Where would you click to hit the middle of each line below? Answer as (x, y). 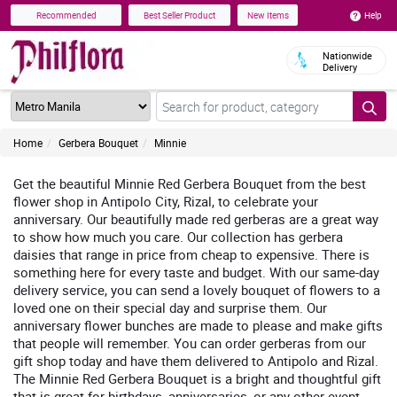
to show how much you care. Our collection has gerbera (178, 237)
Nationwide (347, 55)
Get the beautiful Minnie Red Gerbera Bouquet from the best (190, 183)
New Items (268, 16)
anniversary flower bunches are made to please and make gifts (198, 325)
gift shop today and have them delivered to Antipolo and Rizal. (196, 361)
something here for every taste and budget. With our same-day (196, 272)
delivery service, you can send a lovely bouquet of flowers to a (197, 290)
